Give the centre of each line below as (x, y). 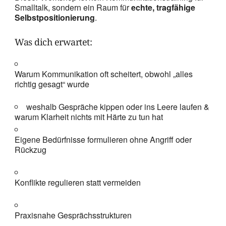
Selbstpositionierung (55, 17)
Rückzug (31, 150)
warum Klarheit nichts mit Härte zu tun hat (89, 117)
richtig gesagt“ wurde (52, 84)
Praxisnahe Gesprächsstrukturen (73, 215)
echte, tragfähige (163, 7)
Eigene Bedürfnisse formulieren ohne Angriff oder (103, 139)
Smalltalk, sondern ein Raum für (73, 7)
